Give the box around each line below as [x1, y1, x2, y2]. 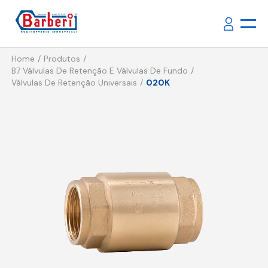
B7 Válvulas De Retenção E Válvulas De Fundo [11, 65, 188, 77]
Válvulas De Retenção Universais [11, 77, 137, 89]
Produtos [43, 53, 80, 65]
